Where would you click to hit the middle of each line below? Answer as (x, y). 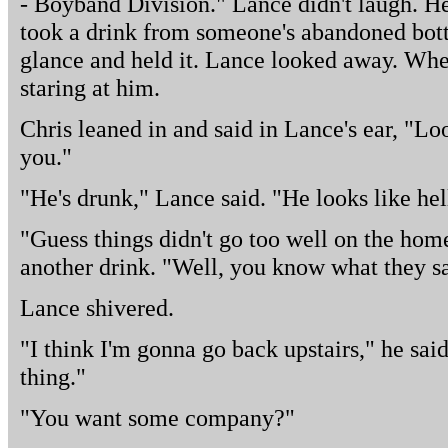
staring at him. (90, 87)
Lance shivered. (97, 307)
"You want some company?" (157, 417)
